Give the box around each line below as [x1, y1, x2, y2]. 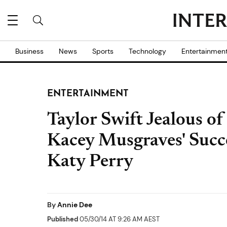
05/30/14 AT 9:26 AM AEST [78, 215, 160, 223]
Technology [129, 47, 166, 56]
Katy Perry [47, 153, 133, 171]
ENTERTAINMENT [47, 89, 129, 99]
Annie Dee [57, 200, 92, 209]
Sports [92, 47, 113, 56]
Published [47, 215, 78, 223]
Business [15, 47, 44, 56]
